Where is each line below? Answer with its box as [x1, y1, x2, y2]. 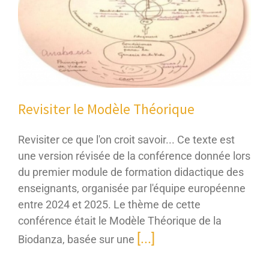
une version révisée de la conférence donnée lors [18, 149, 250, 162]
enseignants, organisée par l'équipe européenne [18, 181, 246, 195]
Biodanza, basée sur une [18, 232, 137, 246]
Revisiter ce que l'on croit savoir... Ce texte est [18, 133, 235, 146]
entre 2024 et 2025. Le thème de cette [18, 198, 201, 211]
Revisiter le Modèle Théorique [18, 100, 195, 118]
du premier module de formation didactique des [18, 165, 244, 178]
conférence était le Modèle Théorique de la [18, 214, 222, 227]
